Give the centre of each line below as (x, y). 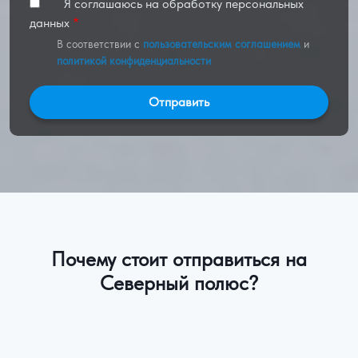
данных (50, 23)
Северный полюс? (179, 282)
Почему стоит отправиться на (179, 259)
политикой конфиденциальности (133, 61)
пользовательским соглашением (221, 44)
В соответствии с (99, 44)
